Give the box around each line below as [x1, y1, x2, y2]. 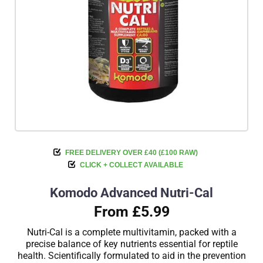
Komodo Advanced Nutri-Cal [50, 186, 213, 200]
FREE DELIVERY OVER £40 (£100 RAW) [65, 149, 198, 157]
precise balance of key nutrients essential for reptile [25, 238, 238, 249]
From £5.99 [93, 203, 170, 220]
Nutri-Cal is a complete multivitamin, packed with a [26, 227, 237, 238]
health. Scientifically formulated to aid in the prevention [17, 250, 246, 261]
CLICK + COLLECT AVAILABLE [80, 161, 183, 169]
